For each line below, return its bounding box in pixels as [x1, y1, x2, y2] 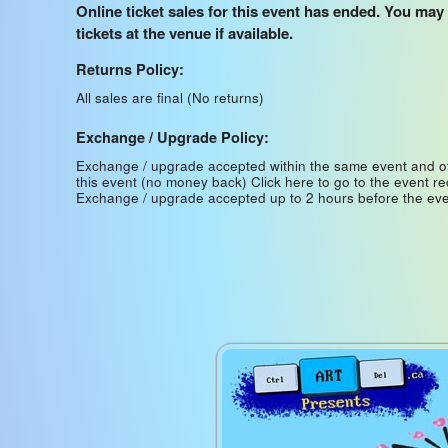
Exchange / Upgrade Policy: [76, 127, 269, 147]
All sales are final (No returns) [76, 88, 264, 107]
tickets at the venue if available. [76, 22, 293, 44]
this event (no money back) [76, 172, 251, 191]
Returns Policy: [76, 59, 184, 79]
